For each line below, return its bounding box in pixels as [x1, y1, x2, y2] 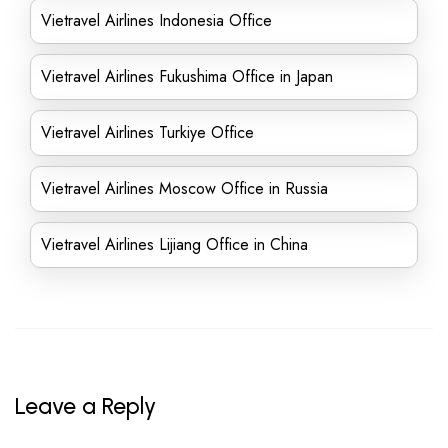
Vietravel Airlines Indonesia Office [41, 9, 272, 32]
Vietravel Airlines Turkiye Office [41, 121, 254, 144]
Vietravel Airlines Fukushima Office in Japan [41, 65, 333, 88]
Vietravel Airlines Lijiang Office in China [41, 233, 308, 256]
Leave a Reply [15, 392, 156, 420]
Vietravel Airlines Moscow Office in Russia [41, 177, 328, 200]
